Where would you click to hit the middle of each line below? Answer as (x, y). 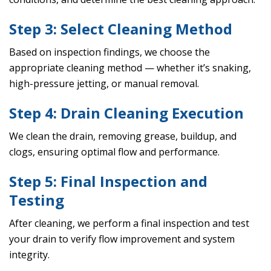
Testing (37, 200)
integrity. (29, 255)
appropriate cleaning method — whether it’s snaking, (130, 68)
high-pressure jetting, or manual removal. (104, 84)
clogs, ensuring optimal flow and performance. (114, 152)
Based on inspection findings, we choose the (109, 52)
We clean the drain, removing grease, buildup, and (123, 136)
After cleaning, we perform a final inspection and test (129, 224)
